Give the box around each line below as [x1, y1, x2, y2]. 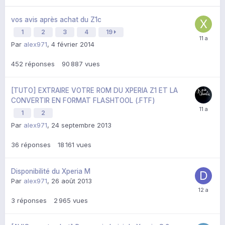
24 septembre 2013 [51, 121, 111, 130]
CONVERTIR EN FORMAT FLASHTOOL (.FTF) [11, 96, 155, 105]
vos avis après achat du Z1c [11, 16, 101, 24]
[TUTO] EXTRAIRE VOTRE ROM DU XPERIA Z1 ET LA [11, 86, 178, 95]
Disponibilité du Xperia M [11, 167, 90, 176]
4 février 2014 [51, 40, 94, 49]
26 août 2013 [51, 177, 92, 185]
